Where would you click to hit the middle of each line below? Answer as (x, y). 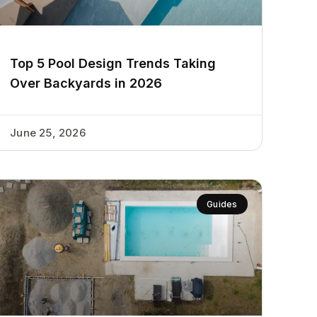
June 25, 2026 (48, 132)
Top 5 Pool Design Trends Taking (113, 63)
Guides (222, 204)
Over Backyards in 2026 (86, 83)
